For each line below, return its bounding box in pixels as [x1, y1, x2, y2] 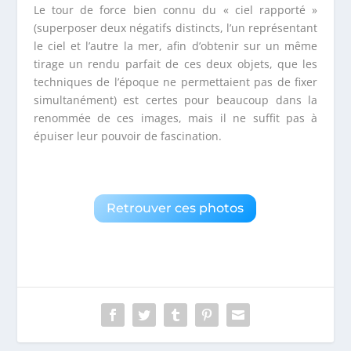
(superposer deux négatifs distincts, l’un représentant [33, 20, 318, 35]
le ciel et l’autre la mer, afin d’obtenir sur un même [33, 38, 318, 53]
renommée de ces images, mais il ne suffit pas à [33, 110, 318, 125]
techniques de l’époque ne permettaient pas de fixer [33, 74, 318, 89]
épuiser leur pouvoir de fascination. [33, 128, 222, 143]
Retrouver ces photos [107, 201, 244, 216]
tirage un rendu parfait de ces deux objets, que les [33, 56, 318, 71]
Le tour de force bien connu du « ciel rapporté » [33, 2, 318, 17]
